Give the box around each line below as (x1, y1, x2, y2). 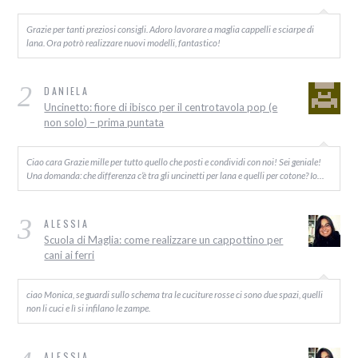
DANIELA (44, 84, 89, 98)
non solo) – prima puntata (44, 116, 165, 129)
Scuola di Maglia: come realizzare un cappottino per (44, 233, 284, 247)
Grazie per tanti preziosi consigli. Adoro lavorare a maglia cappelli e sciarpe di (26, 23, 315, 35)
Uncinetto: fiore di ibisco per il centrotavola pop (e (44, 101, 278, 114)
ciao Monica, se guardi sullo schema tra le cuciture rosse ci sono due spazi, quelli (26, 288, 324, 300)
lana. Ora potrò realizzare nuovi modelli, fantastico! (26, 37, 221, 49)
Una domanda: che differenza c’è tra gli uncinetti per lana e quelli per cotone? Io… (26, 169, 325, 181)
